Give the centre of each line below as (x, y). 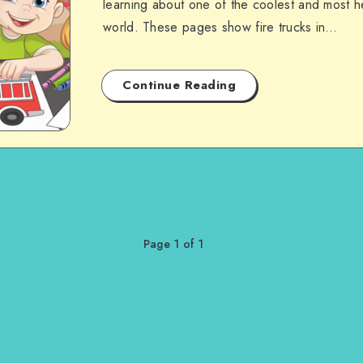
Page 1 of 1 (173, 244)
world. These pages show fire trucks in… (220, 27)
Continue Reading (179, 85)
